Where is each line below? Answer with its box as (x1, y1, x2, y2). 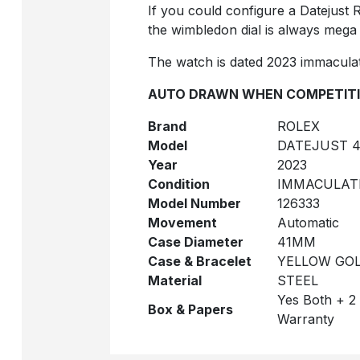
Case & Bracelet (148, 253, 252, 269)
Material (148, 272, 202, 288)
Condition (148, 176, 210, 192)
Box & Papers (148, 301, 233, 317)
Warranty (277, 311, 334, 327)
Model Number (148, 195, 241, 211)
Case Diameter (148, 234, 243, 250)
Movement (148, 215, 217, 231)
